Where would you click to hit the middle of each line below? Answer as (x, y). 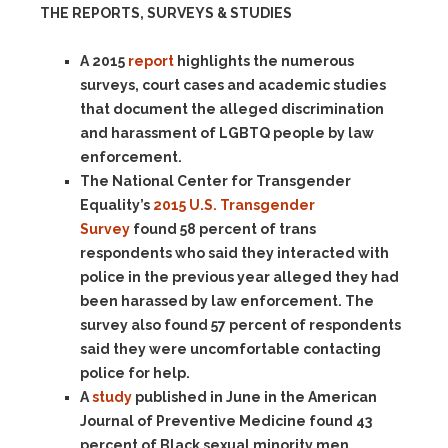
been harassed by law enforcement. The (227, 301)
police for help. (135, 373)
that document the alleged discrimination (232, 109)
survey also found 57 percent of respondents (240, 325)
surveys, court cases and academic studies (233, 85)
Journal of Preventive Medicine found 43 (226, 421)
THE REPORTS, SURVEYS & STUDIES (166, 13)
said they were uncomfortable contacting (230, 349)
